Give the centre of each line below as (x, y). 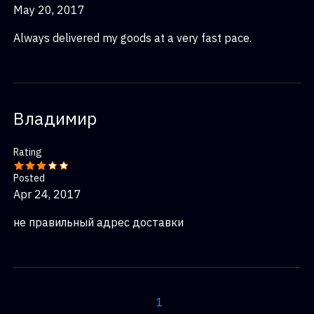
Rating (28, 152)
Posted (29, 178)
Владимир (55, 118)
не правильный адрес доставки (98, 222)
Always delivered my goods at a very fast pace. (132, 38)
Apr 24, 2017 (47, 194)
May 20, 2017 (49, 10)
